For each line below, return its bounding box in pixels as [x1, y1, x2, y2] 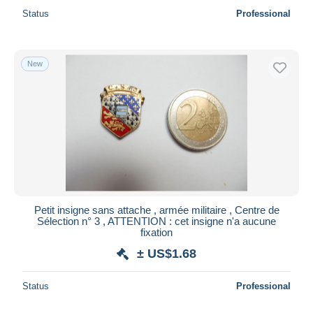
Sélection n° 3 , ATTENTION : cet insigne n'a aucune [37, 214, 276, 227]
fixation [140, 226, 173, 238]
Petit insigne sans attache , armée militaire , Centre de [34, 203, 279, 216]
